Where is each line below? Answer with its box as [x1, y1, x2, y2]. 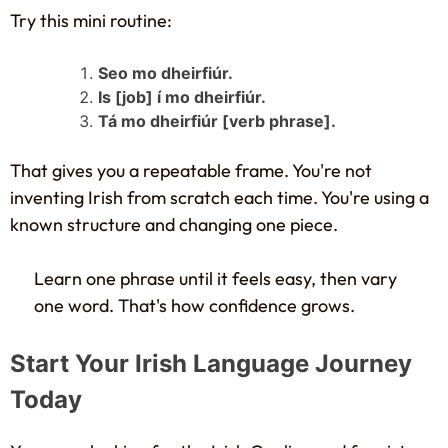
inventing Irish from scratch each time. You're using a [10, 186, 429, 209]
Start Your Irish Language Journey [10, 349, 412, 378]
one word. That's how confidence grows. [34, 294, 355, 317]
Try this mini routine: [10, 9, 172, 32]
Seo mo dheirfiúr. [98, 63, 233, 83]
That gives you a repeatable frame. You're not [10, 159, 372, 182]
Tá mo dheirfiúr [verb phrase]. [98, 111, 336, 131]
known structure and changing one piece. [10, 213, 338, 236]
